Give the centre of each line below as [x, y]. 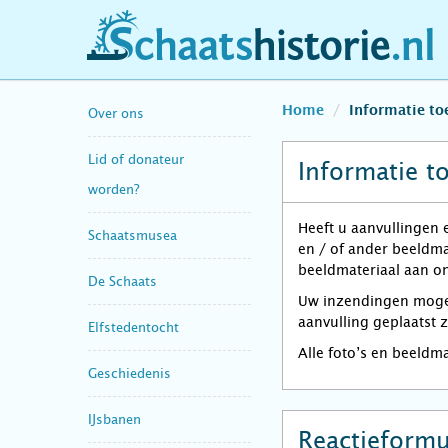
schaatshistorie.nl [177, 53]
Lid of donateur [136, 159]
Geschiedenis [129, 373]
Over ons [116, 113]
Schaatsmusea [132, 235]
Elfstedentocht [133, 327]
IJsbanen [114, 419]
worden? [113, 189]
